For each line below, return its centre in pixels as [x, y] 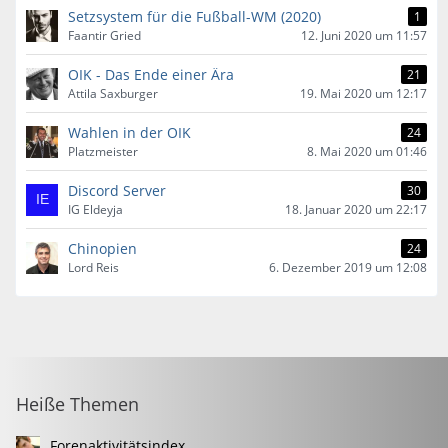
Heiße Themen [77, 404]
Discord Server [117, 190]
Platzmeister [103, 151]
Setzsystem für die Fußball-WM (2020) [194, 16]
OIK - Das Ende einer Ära [151, 74]
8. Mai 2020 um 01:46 [367, 151]
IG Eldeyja [95, 209]
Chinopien [102, 248]
